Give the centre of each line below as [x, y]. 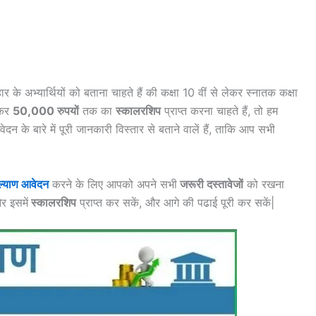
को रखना [264, 184]
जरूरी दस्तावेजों [210, 184]
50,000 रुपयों [46, 111]
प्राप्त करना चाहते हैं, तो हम [219, 111]
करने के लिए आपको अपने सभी [115, 184]
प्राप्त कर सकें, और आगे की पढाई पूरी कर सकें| [175, 202]
